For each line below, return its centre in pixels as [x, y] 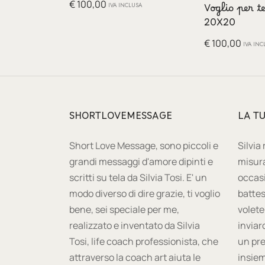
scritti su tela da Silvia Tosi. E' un [138, 178]
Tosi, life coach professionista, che [144, 242]
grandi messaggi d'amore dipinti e [141, 162]
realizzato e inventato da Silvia [135, 226]
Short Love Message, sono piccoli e [144, 146]
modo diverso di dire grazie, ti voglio [145, 194]
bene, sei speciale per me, [124, 210]
